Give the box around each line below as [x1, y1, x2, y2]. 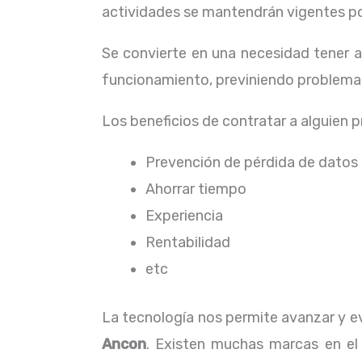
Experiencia [145, 207, 226, 225]
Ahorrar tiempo [145, 180, 250, 198]
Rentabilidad [145, 234, 234, 251]
